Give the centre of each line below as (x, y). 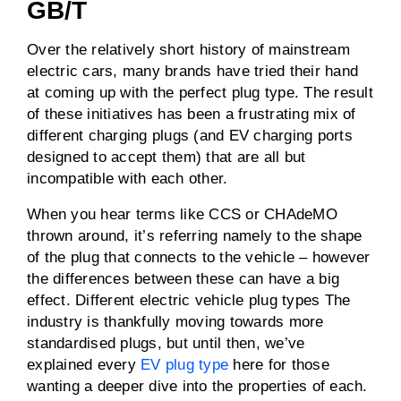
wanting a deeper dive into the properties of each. (197, 386)
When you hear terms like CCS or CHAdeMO (182, 214)
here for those (279, 365)
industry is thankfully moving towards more (175, 322)
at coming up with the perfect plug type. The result (200, 93)
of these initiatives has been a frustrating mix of (192, 114)
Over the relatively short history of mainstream (188, 50)
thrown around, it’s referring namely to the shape (195, 236)
